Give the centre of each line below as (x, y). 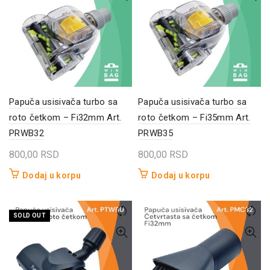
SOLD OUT (30, 215)
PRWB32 (27, 133)
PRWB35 (155, 133)
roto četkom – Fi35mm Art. (194, 117)
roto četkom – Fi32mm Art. (65, 117)
